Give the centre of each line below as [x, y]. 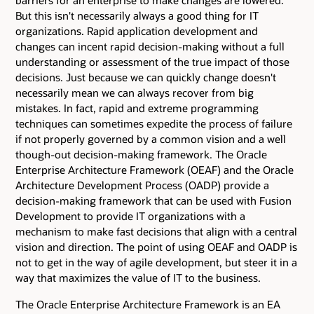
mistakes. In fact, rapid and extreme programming [137, 108]
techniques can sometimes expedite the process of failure [154, 124]
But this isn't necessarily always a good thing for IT [137, 16]
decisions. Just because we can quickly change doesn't [146, 77]
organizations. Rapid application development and [137, 31]
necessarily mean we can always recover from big [135, 93]
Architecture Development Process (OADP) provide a [142, 185]
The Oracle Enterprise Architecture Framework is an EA [148, 305]
